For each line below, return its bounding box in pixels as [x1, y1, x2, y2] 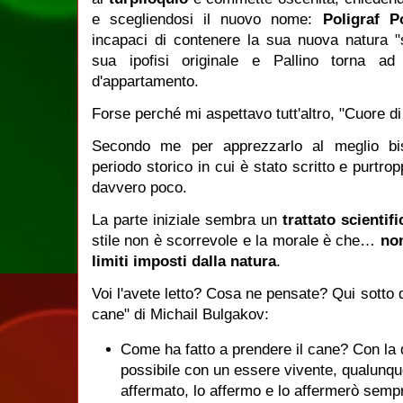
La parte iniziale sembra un [92, 211, 282, 228]
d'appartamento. [92, 73, 203, 90]
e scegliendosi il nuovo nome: [92, 11, 323, 28]
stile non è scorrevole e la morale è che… [92, 232, 381, 249]
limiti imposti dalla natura [92, 253, 276, 270]
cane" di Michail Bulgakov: [92, 306, 269, 323]
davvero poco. [92, 179, 192, 196]
